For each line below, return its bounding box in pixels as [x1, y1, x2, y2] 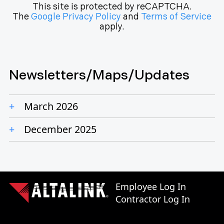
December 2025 [24, 122, 96, 136]
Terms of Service [141, 11, 211, 22]
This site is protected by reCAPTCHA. [32, 1, 192, 12]
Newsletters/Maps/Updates [9, 67, 189, 83]
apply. [99, 21, 124, 32]
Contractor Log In [115, 192, 190, 205]
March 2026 [24, 99, 78, 113]
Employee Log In [115, 180, 186, 192]
